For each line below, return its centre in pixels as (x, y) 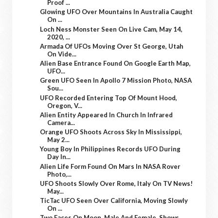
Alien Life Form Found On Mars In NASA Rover (110, 166)
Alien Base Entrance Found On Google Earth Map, (116, 64)
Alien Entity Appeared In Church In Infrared (107, 115)
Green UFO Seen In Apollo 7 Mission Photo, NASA (116, 81)
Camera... (61, 122)
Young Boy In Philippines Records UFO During (110, 149)
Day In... (59, 157)
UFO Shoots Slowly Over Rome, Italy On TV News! (117, 183)
